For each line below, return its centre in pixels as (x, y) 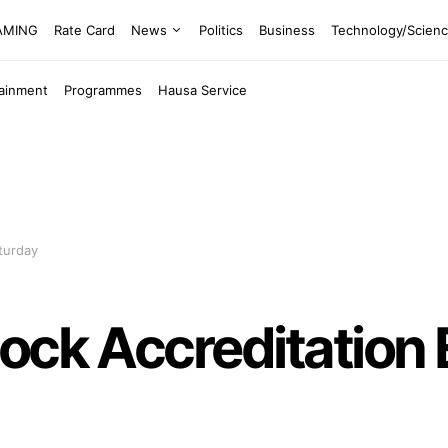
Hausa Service (203, 89)
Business (287, 29)
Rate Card (85, 29)
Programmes (103, 89)
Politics (221, 29)
